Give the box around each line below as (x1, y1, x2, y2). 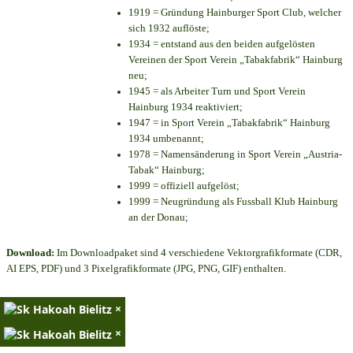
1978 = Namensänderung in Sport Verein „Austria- (128, 148, 342, 161)
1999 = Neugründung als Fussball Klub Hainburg (128, 195, 338, 208)
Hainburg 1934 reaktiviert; (128, 101, 243, 113)
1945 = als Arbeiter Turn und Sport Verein (128, 85, 306, 98)
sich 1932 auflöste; (128, 22, 210, 35)
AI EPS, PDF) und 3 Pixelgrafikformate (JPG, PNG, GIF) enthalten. (6, 262, 286, 275)
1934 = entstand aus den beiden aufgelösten (128, 38, 315, 50)
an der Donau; (128, 211, 188, 224)
